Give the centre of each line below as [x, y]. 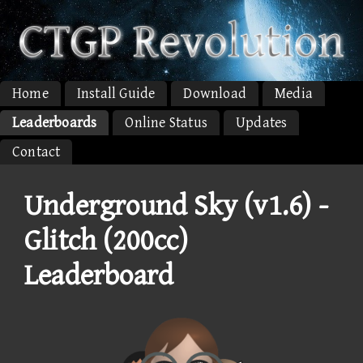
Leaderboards [55, 122]
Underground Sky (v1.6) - [176, 206]
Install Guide [116, 93]
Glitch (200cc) [106, 241]
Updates [262, 122]
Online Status [167, 122]
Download [215, 93]
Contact [36, 152]
